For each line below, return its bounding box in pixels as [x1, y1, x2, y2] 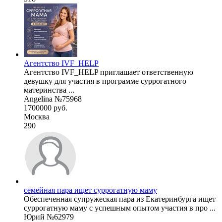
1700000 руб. [24, 103, 67, 112]
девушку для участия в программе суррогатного [24, 76, 186, 85]
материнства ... [24, 85, 74, 94]
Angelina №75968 [24, 94, 82, 103]
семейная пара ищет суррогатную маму [24, 185, 157, 194]
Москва [24, 112, 50, 121]
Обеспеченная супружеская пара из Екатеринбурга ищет [24, 194, 216, 203]
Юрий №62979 [24, 212, 74, 221]
